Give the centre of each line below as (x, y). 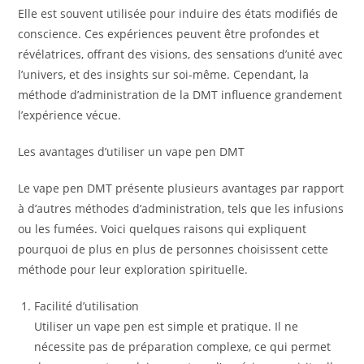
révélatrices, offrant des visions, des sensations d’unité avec (181, 54)
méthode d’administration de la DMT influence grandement (180, 95)
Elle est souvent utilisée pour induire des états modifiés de (178, 13)
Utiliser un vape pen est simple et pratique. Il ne (167, 326)
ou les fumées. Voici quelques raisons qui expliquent (162, 229)
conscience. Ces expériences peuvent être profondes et (169, 34)
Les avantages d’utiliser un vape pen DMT (132, 152)
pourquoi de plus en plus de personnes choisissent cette (173, 249)
